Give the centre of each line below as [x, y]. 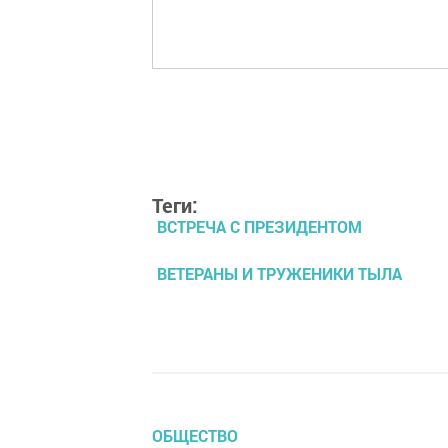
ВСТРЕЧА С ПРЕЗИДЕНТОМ [259, 226]
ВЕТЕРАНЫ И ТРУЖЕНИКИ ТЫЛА [279, 273]
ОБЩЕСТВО [195, 435]
